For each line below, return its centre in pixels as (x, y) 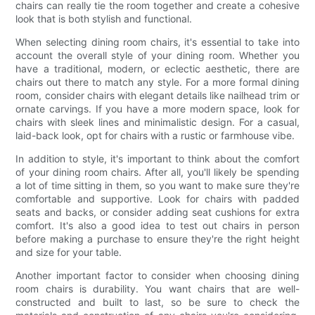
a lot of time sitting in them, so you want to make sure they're (157, 185)
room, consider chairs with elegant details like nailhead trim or (157, 95)
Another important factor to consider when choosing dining (157, 275)
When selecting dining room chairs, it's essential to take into (157, 41)
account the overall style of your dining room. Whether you (157, 55)
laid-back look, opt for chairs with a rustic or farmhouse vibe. (155, 135)
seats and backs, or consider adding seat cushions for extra (157, 212)
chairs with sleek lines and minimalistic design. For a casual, (157, 122)
